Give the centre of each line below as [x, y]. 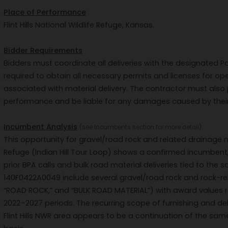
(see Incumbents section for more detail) [141, 127]
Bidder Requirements [43, 51]
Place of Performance [45, 12]
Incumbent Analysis [41, 127]
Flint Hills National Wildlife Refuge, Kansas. [79, 25]
